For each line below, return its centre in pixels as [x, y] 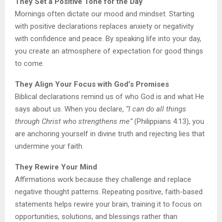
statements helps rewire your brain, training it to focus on [108, 204]
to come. [29, 63]
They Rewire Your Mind [56, 167]
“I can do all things [156, 109]
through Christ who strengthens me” [74, 121]
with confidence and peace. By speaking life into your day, [108, 38]
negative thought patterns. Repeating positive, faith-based [109, 192]
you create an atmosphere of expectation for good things [109, 51]
